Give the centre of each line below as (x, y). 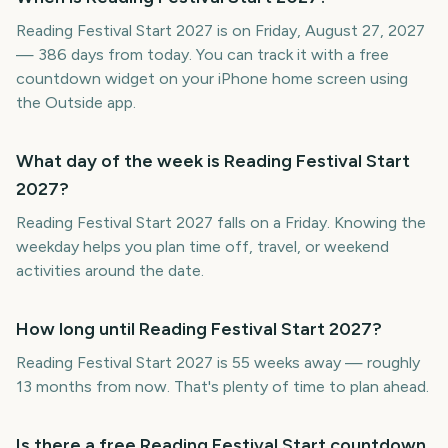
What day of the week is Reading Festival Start (213, 161)
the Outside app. (76, 102)
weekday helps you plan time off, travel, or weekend (202, 246)
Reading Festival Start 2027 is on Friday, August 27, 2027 (220, 30)
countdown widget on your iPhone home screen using (212, 78)
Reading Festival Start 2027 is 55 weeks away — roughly (218, 362)
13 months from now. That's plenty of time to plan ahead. (222, 386)
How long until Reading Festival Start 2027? (199, 329)
